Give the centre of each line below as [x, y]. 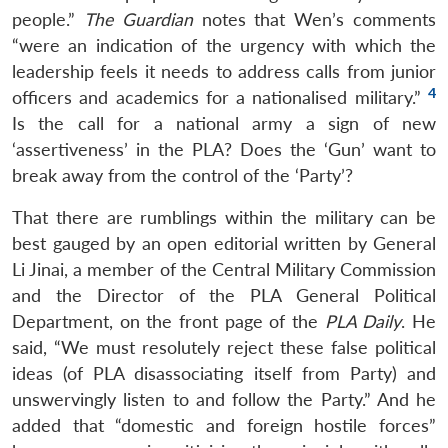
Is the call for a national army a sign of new [224, 123]
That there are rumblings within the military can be [224, 217]
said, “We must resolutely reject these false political [224, 347]
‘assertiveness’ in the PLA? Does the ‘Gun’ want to [224, 149]
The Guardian [138, 19]
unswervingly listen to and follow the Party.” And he [224, 399]
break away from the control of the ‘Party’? [182, 175]
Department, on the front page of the [168, 321]
